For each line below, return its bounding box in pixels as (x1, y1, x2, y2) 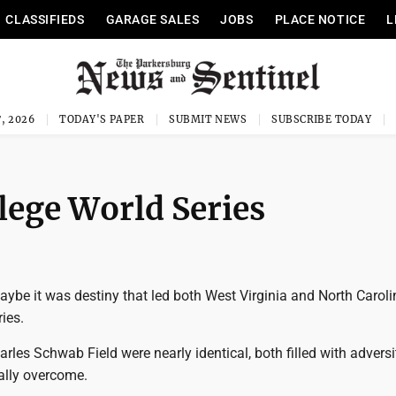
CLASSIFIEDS (5, 12, 85, 27)
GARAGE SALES (105, 12, 200, 27)
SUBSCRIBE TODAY (271, 113, 371, 126)
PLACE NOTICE (274, 12, 366, 27)
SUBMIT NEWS (169, 113, 247, 126)
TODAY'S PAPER (59, 113, 145, 126)
